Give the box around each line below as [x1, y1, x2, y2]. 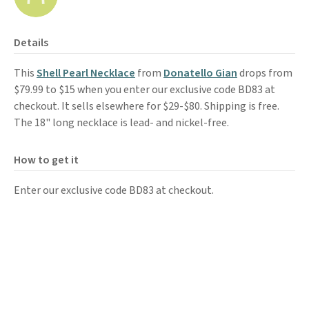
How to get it [14, 152, 79, 168]
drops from [237, 66, 292, 81]
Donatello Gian [163, 66, 237, 81]
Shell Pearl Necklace [37, 66, 135, 81]
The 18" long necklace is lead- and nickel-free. [14, 115, 229, 130]
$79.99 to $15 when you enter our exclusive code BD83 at [14, 82, 275, 97]
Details [14, 35, 48, 50]
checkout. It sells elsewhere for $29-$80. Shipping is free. [14, 99, 279, 114]
